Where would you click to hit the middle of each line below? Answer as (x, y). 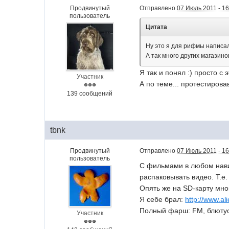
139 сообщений (90, 94)
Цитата (157, 27)
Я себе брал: (163, 199)
